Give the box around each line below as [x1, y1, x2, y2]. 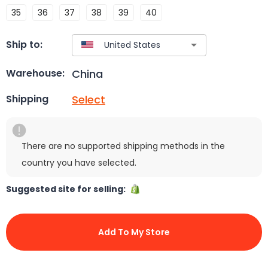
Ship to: [6, 38, 42, 52]
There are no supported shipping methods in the [22, 139, 225, 152]
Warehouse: [6, 66, 65, 81]
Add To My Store [98, 226, 170, 238]
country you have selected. [22, 156, 136, 169]
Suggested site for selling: [6, 182, 129, 195]
